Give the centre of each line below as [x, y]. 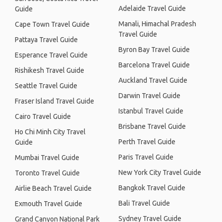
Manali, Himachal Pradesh [157, 24]
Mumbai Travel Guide [47, 158]
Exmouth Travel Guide [49, 204]
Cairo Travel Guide [43, 116]
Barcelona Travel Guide [154, 65]
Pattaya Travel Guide [46, 40]
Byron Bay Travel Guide [154, 50]
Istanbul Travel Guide [151, 111]
